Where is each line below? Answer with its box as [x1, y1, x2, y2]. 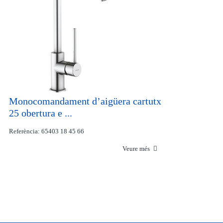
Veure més [122, 145, 151, 152]
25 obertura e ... [8, 108, 72, 118]
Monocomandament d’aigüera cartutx [8, 96, 161, 107]
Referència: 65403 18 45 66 [8, 127, 84, 135]
